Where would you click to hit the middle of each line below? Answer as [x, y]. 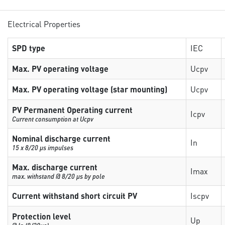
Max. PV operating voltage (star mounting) [90, 89]
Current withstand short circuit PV [75, 196]
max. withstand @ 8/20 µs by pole [59, 176]
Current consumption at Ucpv [53, 119]
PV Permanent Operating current [73, 110]
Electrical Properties [44, 24]
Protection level [42, 216]
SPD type [29, 48]
